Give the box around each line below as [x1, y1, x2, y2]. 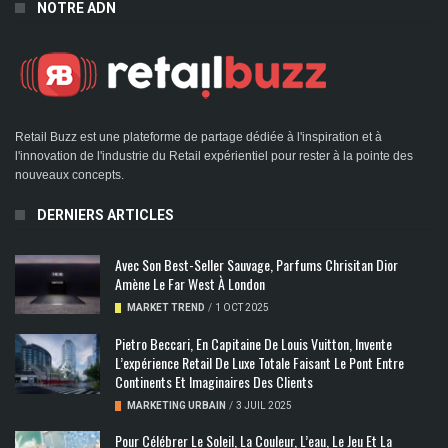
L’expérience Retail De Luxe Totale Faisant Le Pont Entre [115, 352, 404, 374]
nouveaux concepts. [15, 167, 124, 182]
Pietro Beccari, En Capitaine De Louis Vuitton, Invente [115, 333, 392, 355]
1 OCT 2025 [215, 301, 269, 313]
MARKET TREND [127, 301, 205, 313]
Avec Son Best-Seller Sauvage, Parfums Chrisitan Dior [115, 253, 398, 275]
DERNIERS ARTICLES [37, 206, 174, 223]
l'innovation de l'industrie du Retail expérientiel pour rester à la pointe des [15, 148, 413, 163]
